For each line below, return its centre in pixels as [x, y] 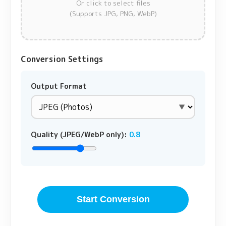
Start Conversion [113, 199]
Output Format [59, 86]
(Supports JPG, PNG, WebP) [113, 13]
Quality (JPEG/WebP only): [80, 135]
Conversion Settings [62, 59]
